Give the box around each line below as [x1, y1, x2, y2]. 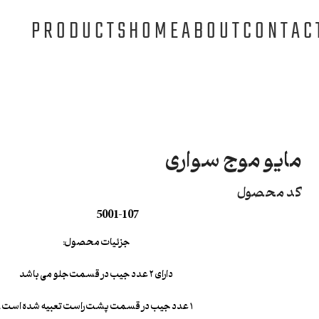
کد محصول [236, 178, 301, 204]
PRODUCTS [31, 19, 129, 44]
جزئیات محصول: [62, 231, 130, 251]
